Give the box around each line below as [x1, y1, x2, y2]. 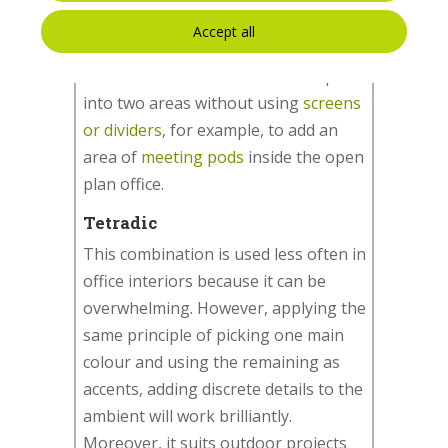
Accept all [193, 22, 255, 41]
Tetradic [83, 210, 157, 234]
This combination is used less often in [83, 242, 366, 265]
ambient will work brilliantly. [83, 404, 292, 427]
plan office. [83, 172, 164, 195]
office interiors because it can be [83, 269, 326, 292]
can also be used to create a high [83, 37, 329, 60]
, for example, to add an [162, 118, 338, 141]
